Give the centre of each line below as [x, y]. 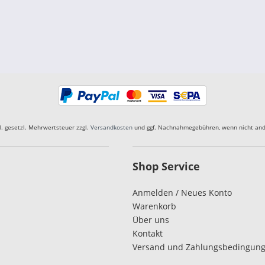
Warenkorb [154, 206]
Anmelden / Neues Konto [182, 193]
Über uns [151, 220]
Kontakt [148, 233]
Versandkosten [112, 127]
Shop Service [166, 166]
